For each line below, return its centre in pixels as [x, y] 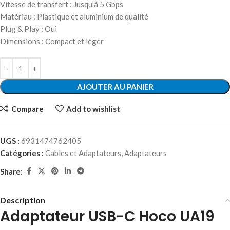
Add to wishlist [93, 109]
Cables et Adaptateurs [83, 153]
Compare [27, 109]
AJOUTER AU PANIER [115, 87]
